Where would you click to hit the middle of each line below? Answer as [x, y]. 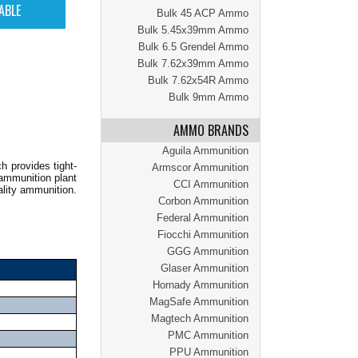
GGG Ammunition [208, 251]
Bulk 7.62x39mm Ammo [193, 64]
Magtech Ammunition [200, 318]
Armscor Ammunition [200, 167]
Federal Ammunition [203, 218]
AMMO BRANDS [211, 130]
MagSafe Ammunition [199, 302]
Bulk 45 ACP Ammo [203, 13]
